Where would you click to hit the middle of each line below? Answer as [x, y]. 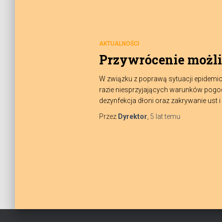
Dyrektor [132, 116]
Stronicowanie [157, 164]
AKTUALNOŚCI [119, 44]
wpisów [129, 193]
